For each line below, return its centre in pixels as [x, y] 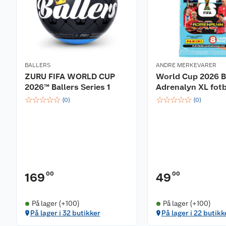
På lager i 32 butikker [65, 213]
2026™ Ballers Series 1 [67, 87]
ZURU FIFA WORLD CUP [70, 76]
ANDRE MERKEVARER [186, 65]
